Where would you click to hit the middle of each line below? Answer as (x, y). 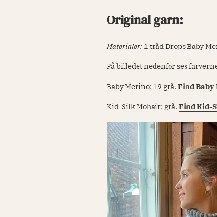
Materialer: (125, 46)
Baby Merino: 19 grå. (142, 86)
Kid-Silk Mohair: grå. (143, 107)
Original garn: (145, 20)
